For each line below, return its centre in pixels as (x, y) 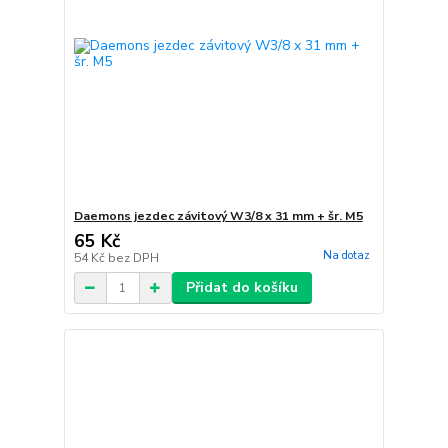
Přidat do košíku (241, 287)
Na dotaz (346, 256)
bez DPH (133, 258)
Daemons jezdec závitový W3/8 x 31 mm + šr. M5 (218, 216)
